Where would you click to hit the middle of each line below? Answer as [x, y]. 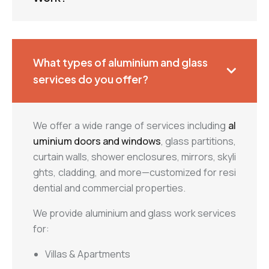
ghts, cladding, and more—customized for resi [134, 173]
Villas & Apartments [88, 254]
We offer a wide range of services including [131, 126]
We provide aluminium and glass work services [134, 213]
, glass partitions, [198, 141]
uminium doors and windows [97, 141]
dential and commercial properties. [109, 188]
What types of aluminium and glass [120, 62]
